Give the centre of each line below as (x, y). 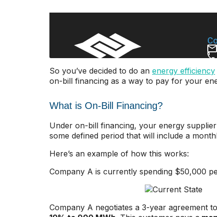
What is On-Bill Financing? (106, 105)
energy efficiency (184, 71)
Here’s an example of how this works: (119, 153)
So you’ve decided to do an (101, 71)
